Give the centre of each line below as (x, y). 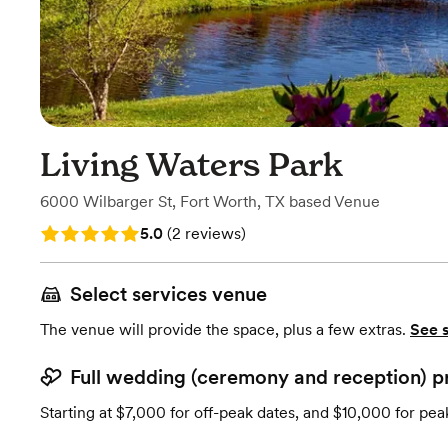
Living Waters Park (191, 164)
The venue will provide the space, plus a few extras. (223, 329)
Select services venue (168, 294)
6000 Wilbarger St (106, 201)
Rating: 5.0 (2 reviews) (121, 231)
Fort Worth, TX (232, 201)
